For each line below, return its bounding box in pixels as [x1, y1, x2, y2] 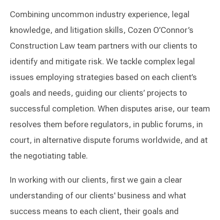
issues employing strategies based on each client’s [10, 72, 197, 82]
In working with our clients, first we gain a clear [10, 175, 182, 185]
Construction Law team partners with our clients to [10, 41, 197, 51]
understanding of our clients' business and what [10, 191, 186, 200]
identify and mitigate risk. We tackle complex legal [10, 56, 195, 66]
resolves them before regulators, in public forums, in [10, 119, 203, 129]
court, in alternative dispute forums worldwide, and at [10, 135, 208, 145]
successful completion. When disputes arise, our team [10, 104, 210, 113]
